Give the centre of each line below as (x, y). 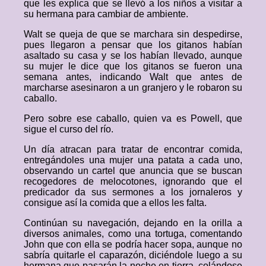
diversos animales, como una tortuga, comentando (133, 234)
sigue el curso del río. (69, 129)
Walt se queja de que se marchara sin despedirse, (133, 34)
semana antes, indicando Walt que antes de (133, 77)
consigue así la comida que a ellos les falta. (115, 203)
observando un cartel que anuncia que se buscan (133, 171)
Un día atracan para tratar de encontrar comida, (133, 149)
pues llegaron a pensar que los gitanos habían (133, 45)
